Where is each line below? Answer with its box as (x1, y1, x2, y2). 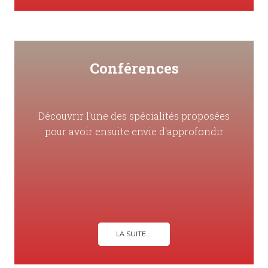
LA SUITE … (116, 230, 152, 239)
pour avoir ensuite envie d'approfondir (44, 125, 224, 138)
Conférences (89, 59, 179, 78)
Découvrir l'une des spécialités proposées (38, 109, 230, 123)
